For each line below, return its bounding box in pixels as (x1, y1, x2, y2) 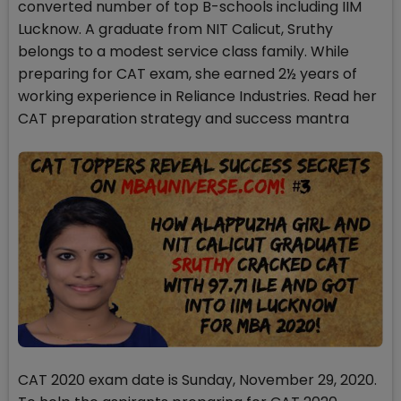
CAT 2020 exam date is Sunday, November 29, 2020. (18, 370, 377, 391)
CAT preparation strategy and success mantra (18, 108, 349, 129)
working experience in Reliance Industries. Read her (18, 86, 377, 107)
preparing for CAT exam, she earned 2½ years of (18, 64, 357, 84)
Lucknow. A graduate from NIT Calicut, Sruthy (18, 19, 333, 39)
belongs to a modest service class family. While (18, 41, 349, 62)
